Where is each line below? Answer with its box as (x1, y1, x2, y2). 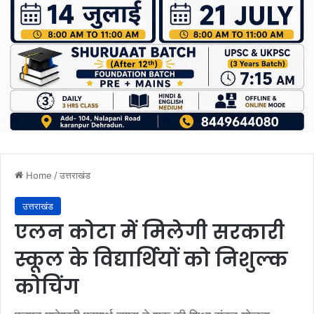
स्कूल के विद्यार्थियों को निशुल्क (15, 245, 288, 273)
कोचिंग (15, 273, 79, 301)
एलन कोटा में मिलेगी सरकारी (15, 218, 285, 246)
